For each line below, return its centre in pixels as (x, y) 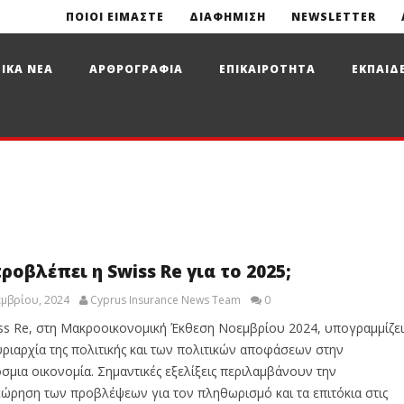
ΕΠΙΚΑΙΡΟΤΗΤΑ (267, 69)
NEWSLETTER (333, 17)
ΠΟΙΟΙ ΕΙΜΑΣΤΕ (115, 17)
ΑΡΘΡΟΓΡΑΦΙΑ (136, 69)
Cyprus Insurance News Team (165, 300)
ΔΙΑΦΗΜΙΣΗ (227, 17)
